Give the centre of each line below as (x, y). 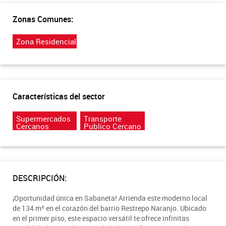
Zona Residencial (46, 41)
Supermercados (43, 118)
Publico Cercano (113, 126)
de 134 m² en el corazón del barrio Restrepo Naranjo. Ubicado (109, 208)
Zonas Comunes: (43, 19)
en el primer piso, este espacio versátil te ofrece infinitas (101, 218)
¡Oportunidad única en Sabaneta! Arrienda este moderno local (110, 198)
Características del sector (59, 96)
